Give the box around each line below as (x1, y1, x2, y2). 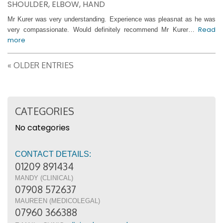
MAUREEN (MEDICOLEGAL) (15, 197, 100, 205)
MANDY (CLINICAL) (15, 174, 73, 182)
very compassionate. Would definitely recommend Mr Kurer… (7, 26, 198, 34)
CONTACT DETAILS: (15, 150, 91, 159)
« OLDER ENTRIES (7, 60, 74, 71)
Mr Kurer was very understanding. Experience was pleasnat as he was (7, 15, 216, 23)
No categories (15, 122, 70, 134)
